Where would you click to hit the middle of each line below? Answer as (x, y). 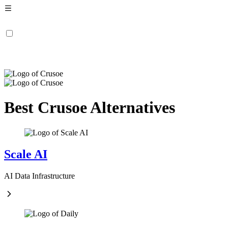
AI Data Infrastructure (39, 176)
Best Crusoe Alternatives (90, 108)
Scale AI (26, 154)
